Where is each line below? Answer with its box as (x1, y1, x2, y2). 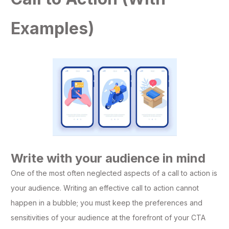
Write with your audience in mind (11, 151, 205, 166)
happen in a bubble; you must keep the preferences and (11, 198, 202, 208)
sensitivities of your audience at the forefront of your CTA (11, 213, 205, 222)
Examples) (11, 18, 94, 39)
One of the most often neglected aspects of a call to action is (11, 169, 217, 178)
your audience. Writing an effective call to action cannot (11, 184, 199, 193)
